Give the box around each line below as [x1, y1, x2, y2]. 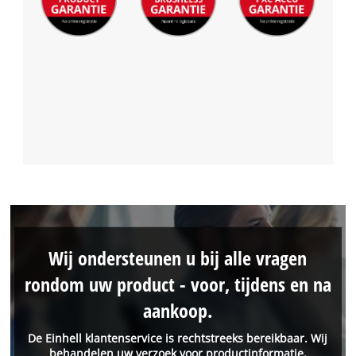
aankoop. [143, 296, 213, 323]
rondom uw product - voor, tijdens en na [24, 270, 331, 297]
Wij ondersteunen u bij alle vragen [48, 244, 308, 271]
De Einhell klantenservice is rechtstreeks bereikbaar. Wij [28, 331, 328, 346]
